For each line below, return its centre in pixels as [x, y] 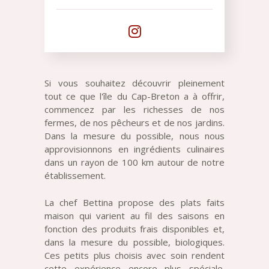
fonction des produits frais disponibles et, [134, 228]
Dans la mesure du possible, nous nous [134, 136]
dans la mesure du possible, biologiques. [134, 242]
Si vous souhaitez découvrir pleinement [134, 83]
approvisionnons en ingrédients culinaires [134, 149]
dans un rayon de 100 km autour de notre [134, 162]
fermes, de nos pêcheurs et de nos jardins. [134, 122]
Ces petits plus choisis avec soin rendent [134, 255]
